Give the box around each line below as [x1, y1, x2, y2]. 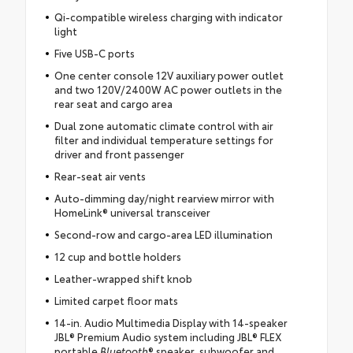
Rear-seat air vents [54, 169, 146, 184]
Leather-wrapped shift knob [54, 271, 192, 286]
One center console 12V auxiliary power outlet [54, 68, 284, 83]
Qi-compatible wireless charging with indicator [54, 9, 283, 24]
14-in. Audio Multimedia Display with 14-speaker [54, 315, 288, 330]
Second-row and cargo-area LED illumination [54, 227, 273, 242]
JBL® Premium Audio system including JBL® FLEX [54, 329, 281, 344]
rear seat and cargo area [54, 96, 173, 111]
